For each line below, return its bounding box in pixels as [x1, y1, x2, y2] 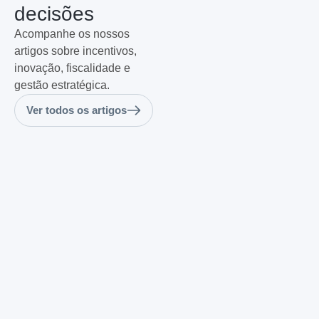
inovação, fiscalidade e [14, 62, 130, 75]
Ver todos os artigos [26, 104, 127, 117]
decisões [14, 3, 94, 26]
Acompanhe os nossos [14, 28, 130, 41]
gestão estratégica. [14, 79, 110, 92]
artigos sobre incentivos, [14, 45, 137, 58]
